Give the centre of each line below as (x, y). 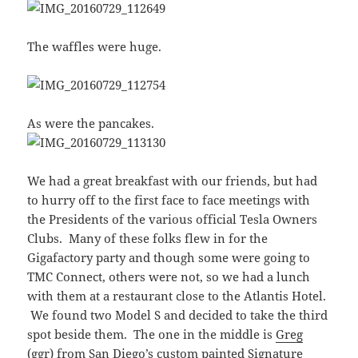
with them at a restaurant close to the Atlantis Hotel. (177, 295)
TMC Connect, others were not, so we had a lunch (169, 276)
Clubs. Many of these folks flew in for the (148, 238)
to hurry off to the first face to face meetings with (169, 199)
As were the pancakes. (91, 123)
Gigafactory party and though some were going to (169, 257)
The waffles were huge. (95, 46)
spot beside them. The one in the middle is (152, 334)
